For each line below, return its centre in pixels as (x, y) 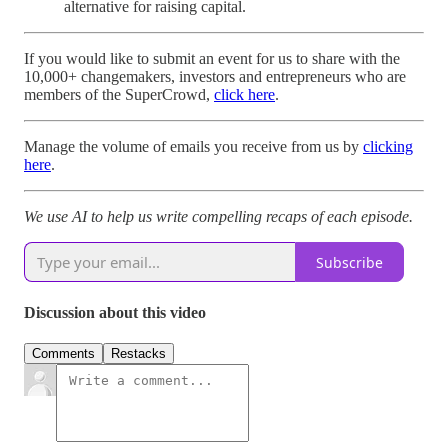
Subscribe (349, 262)
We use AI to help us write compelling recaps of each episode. (218, 217)
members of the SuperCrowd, (119, 95)
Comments (63, 353)
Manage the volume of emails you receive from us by (193, 147)
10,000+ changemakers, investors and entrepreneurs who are (215, 77)
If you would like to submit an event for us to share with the (212, 59)
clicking (388, 147)
